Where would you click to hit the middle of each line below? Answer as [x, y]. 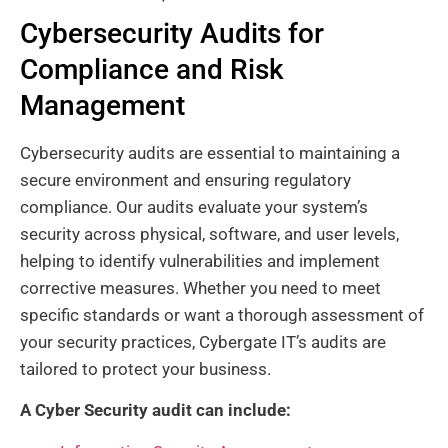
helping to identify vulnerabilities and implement [200, 261]
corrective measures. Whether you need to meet [200, 288]
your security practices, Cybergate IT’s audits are [203, 342]
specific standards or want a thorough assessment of [222, 315]
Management [102, 106]
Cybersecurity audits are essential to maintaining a [210, 153]
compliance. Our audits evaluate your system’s [194, 207]
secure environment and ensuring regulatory [185, 180]
